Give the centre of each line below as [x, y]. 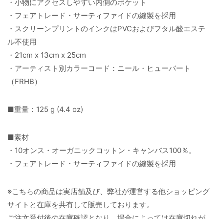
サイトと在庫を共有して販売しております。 [81, 204]
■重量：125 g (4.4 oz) [45, 109]
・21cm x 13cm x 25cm [47, 55]
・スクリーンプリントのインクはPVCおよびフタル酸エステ [106, 29]
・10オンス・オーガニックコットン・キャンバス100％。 [102, 150]
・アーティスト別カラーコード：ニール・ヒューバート [99, 68]
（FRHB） [24, 82]
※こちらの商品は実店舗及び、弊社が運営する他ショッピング [109, 191]
